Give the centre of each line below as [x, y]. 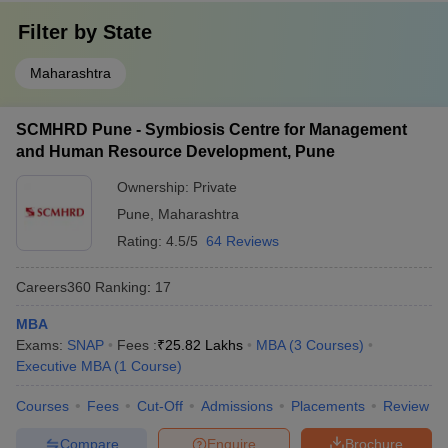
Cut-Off [160, 406]
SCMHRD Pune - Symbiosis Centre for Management [211, 129]
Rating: [141, 241]
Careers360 [53, 286]
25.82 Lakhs [204, 345]
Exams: [41, 345]
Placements [328, 406]
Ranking [119, 286]
